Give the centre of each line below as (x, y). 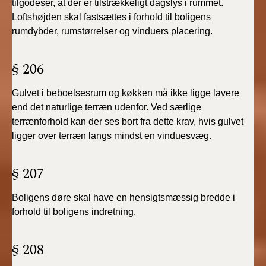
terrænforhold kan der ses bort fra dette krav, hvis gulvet (128, 121)
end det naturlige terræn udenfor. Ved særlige (107, 107)
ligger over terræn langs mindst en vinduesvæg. (112, 136)
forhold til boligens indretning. (74, 212)
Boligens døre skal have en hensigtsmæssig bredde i (123, 197)
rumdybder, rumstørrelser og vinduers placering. (112, 31)
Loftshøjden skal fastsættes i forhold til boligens (111, 17)
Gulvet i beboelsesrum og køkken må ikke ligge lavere (126, 93)
